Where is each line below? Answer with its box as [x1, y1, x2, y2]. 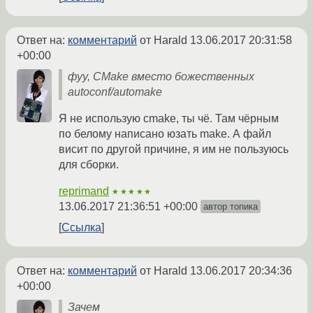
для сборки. [59, 159, 119, 171]
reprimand [59, 185, 109, 198]
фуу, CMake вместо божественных [68, 71, 254, 83]
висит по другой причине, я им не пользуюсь [59, 143, 289, 156]
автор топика [203, 201, 258, 212]
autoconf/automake [68, 86, 162, 99]
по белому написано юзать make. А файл [59, 128, 271, 140]
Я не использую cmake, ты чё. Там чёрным [59, 112, 279, 125]
